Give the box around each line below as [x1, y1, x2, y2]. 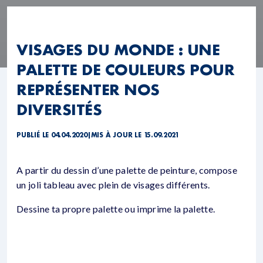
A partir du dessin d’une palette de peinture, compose [16, 164, 237, 176]
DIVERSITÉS [16, 100, 102, 119]
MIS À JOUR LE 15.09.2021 [90, 131, 179, 140]
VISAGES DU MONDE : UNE [16, 40, 220, 59]
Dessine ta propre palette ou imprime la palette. [16, 203, 215, 215]
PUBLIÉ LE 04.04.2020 [16, 131, 87, 140]
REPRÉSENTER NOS [16, 80, 160, 99]
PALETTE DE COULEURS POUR [16, 60, 235, 79]
